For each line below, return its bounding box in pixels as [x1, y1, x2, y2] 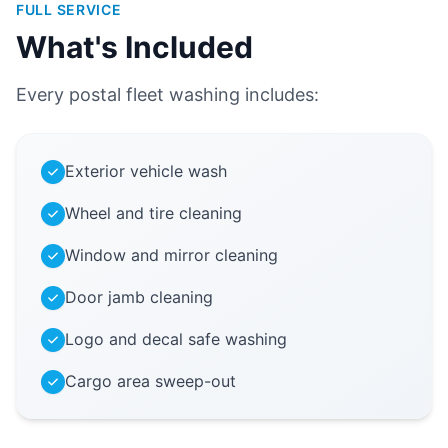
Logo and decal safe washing [65, 329, 287, 350]
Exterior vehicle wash [65, 161, 227, 182]
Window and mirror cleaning [65, 245, 278, 266]
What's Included [16, 29, 253, 66]
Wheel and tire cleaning [65, 203, 242, 224]
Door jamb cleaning [65, 287, 213, 308]
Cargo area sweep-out [65, 371, 236, 392]
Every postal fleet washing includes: [16, 84, 319, 106]
